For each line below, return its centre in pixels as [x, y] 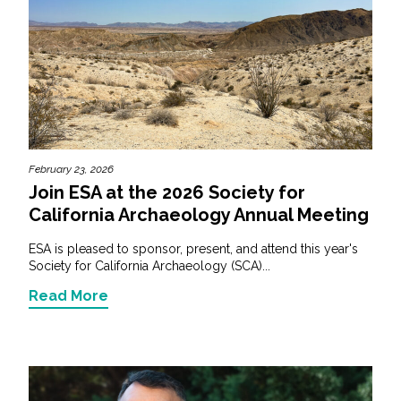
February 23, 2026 [71, 169]
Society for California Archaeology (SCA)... [149, 265]
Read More [68, 295]
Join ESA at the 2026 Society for [167, 192]
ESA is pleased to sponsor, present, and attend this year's [193, 248]
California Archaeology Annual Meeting [199, 214]
